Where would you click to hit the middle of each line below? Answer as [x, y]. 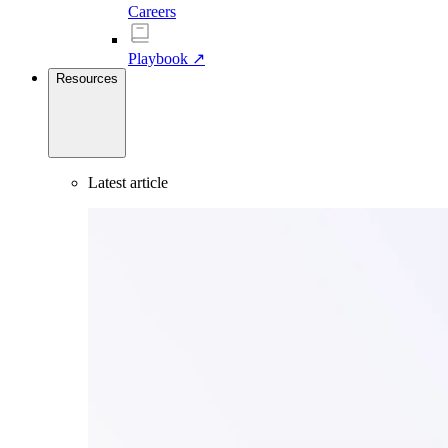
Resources [87, 79]
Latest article [128, 183]
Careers [152, 12]
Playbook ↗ [166, 59]
